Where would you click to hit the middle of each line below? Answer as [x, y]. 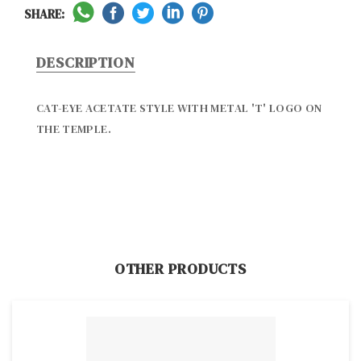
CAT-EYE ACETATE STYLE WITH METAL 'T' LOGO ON [179, 108]
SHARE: [44, 14]
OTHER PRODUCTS [180, 268]
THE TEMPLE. [74, 129]
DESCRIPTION [86, 62]
